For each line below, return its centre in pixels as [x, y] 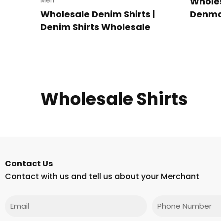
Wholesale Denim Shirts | [98, 14]
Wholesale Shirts [114, 99]
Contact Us [29, 163]
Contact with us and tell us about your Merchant [102, 176]
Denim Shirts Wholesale [95, 27]
